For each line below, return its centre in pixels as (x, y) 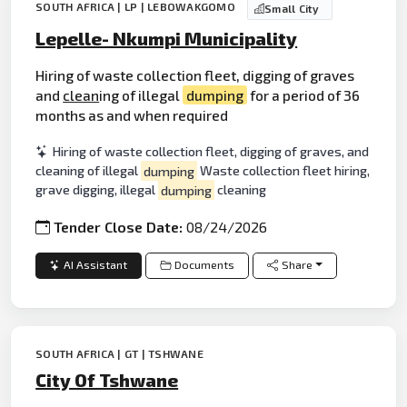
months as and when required (132, 114)
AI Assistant (96, 265)
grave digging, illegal (97, 190)
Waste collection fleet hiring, (283, 171)
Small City (292, 9)
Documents (204, 265)
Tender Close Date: (120, 226)
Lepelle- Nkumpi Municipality (167, 38)
